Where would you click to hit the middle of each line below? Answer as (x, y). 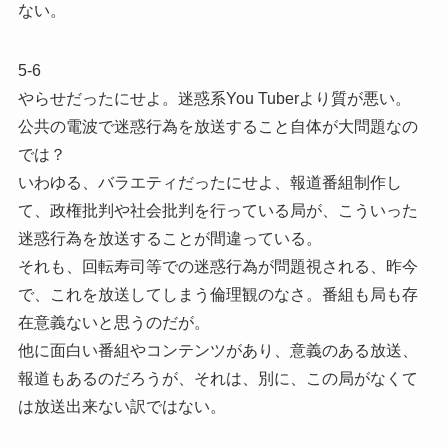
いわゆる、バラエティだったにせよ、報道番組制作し (209, 182)
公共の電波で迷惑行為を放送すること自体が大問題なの (217, 126)
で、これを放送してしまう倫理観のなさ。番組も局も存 (217, 294)
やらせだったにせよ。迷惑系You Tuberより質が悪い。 (214, 98)
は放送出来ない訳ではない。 (121, 406)
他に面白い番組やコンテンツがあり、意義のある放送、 (217, 350)
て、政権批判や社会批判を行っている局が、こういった (217, 210)
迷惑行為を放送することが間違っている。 (169, 238)
